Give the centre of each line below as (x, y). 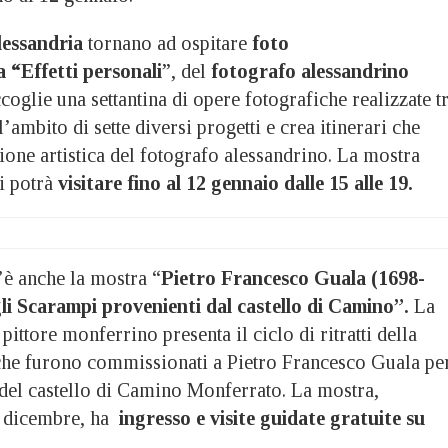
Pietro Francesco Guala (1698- (293, 277)
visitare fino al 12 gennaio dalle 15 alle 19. (235, 182)
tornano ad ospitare (170, 42)
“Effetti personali (86, 70)
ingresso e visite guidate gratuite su (269, 417)
